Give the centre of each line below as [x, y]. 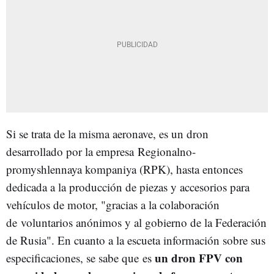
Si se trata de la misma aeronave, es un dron [107, 133]
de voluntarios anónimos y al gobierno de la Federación [136, 222]
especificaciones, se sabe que [72, 257]
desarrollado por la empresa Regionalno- [101, 151]
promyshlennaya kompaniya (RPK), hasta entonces [124, 169]
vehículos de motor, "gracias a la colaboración [113, 204]
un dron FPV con [199, 257]
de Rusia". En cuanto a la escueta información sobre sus [136, 240]
